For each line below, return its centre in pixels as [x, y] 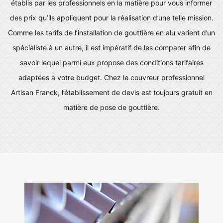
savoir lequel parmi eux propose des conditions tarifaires [111, 62]
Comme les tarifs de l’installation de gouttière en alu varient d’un [111, 33]
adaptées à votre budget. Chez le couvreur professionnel [111, 77]
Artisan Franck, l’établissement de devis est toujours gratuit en [111, 92]
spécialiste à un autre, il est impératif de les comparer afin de [111, 48]
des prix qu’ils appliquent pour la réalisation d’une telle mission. [111, 18]
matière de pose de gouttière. [111, 107]
